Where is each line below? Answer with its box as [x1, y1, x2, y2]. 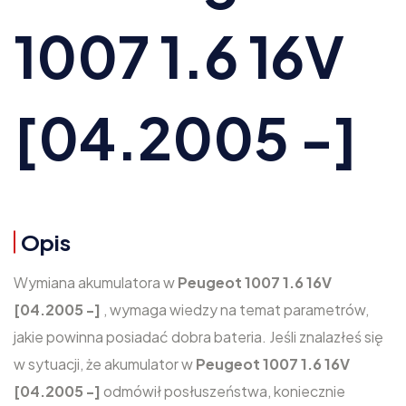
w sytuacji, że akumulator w [14, 354, 196, 373]
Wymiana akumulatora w [14, 273, 178, 292]
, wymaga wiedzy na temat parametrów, [103, 300, 369, 319]
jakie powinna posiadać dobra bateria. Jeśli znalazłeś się [14, 327, 383, 346]
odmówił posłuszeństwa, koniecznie [103, 382, 345, 401]
